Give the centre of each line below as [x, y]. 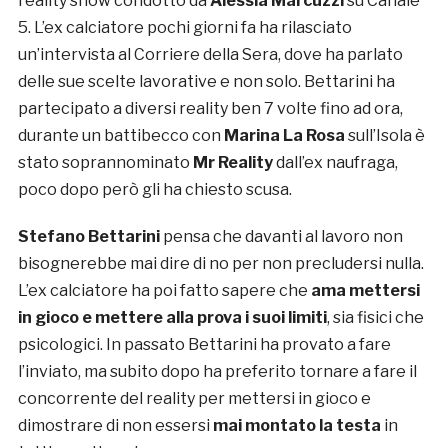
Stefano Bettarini [90, 237]
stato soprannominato [105, 163]
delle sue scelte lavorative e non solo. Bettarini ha [206, 82]
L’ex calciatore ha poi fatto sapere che [164, 291]
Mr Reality [232, 163]
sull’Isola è [386, 136]
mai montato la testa [296, 426]
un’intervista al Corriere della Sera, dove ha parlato [210, 55]
